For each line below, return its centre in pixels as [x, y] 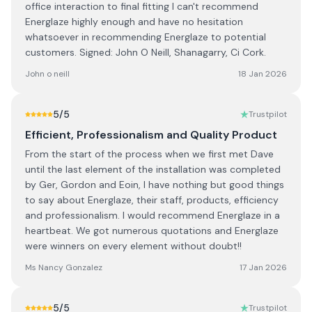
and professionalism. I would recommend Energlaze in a [153, 215]
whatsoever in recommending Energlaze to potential [146, 37]
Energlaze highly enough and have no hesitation [134, 22]
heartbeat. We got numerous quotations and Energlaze [152, 231]
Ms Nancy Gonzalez [64, 267]
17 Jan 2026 [263, 267]
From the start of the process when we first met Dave [149, 154]
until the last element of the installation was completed [153, 169]
